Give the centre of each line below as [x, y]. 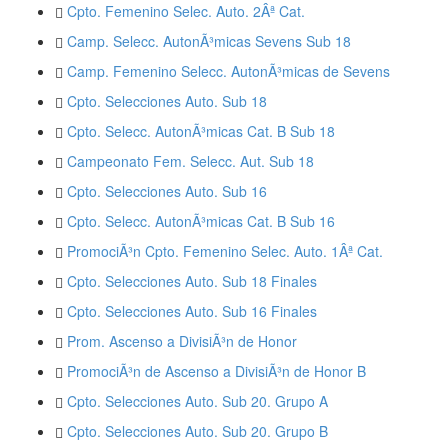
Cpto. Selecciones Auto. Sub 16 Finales [192, 311]
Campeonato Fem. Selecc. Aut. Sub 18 [190, 161]
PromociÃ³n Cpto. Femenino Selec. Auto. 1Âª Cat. [225, 251]
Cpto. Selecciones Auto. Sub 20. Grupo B [197, 431]
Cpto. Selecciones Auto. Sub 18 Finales [192, 281]
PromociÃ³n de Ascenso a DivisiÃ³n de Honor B [216, 371]
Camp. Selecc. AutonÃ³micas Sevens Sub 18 [209, 41]
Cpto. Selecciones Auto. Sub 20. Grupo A [197, 401]
